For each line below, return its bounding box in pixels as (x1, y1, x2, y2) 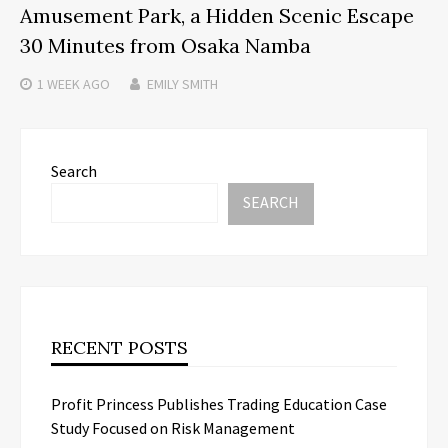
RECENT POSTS (51, 335, 188, 359)
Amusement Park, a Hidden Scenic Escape (20, 2, 414, 28)
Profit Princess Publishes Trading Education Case (51, 393, 387, 414)
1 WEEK (37, 74, 80, 93)
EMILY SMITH (147, 74, 218, 93)
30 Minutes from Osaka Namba (20, 32, 311, 58)
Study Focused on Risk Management (51, 417, 295, 438)
